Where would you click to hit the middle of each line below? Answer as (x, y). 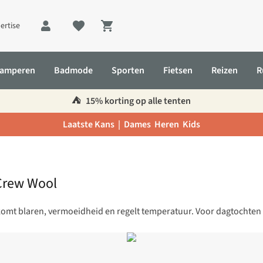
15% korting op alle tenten (138, 101)
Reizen (225, 70)
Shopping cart (139, 33)
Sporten (128, 70)
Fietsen (178, 70)
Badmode (73, 70)
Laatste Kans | (93, 124)
